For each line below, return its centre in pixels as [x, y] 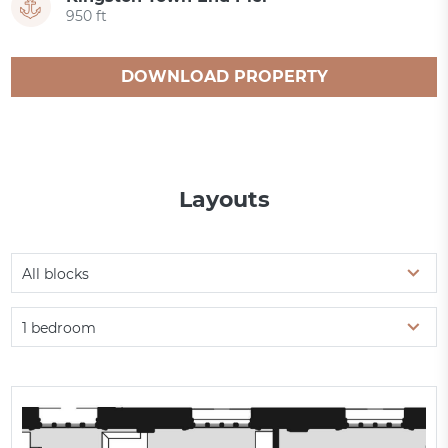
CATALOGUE [224, 117]
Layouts [224, 200]
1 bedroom [59, 328]
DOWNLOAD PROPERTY [224, 77]
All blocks [56, 274]
